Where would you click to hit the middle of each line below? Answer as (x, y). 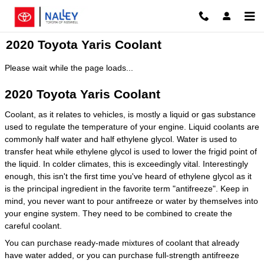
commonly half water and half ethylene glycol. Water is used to (121, 139)
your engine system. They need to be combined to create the (118, 213)
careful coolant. (33, 225)
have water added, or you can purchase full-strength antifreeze (122, 255)
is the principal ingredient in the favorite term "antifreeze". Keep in (127, 188)
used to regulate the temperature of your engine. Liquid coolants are (132, 126)
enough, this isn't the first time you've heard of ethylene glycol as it (128, 176)
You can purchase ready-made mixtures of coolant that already (122, 242)
